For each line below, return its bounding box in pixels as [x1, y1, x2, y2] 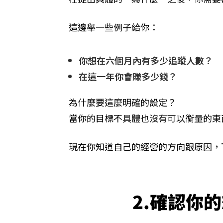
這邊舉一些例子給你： [69, 20, 158, 33]
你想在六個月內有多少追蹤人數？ [79, 53, 213, 67]
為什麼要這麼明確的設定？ [69, 95, 176, 109]
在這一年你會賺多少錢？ [79, 69, 177, 83]
